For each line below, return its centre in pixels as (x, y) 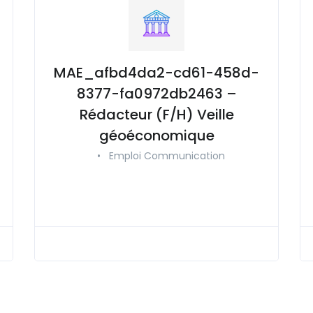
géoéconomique (156, 135)
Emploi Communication (167, 155)
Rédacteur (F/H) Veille (156, 114)
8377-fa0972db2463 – (156, 93)
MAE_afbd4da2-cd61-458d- (156, 72)
